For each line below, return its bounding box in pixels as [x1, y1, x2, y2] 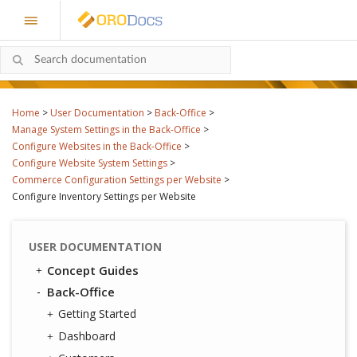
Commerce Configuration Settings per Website [12, 173, 222, 186]
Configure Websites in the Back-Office [12, 139, 182, 153]
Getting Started [58, 306, 136, 321]
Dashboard [58, 328, 116, 343]
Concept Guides [47, 262, 139, 278]
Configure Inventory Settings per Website [12, 190, 196, 203]
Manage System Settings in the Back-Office [12, 123, 201, 136]
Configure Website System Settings [12, 156, 167, 170]
